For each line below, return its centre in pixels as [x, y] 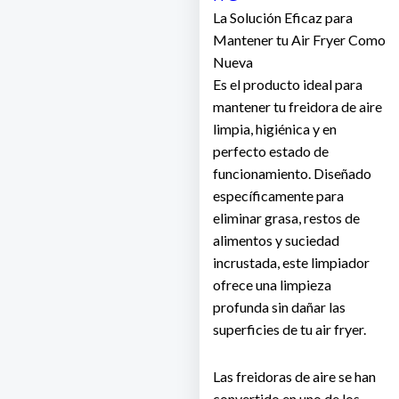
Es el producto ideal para [288, 85]
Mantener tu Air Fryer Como [299, 40]
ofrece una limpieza [272, 285]
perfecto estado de [271, 151]
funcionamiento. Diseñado [292, 174]
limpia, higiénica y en [275, 129]
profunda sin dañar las [279, 307]
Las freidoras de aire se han [294, 377]
